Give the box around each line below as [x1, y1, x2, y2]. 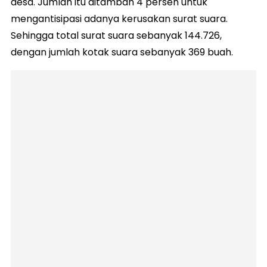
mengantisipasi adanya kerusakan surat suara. [11, 12, 228, 26]
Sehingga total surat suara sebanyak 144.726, [11, 29, 222, 42]
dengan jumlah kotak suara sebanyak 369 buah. [11, 45, 233, 59]
